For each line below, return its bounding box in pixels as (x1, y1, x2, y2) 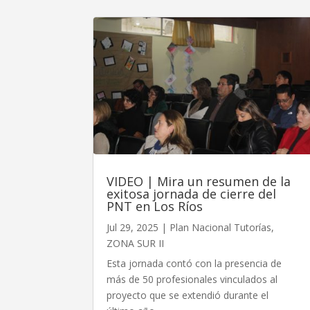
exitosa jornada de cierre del (107, 185, 277, 202)
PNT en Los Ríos (107, 197, 203, 215)
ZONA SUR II (107, 236, 165, 250)
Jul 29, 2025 (107, 220, 159, 234)
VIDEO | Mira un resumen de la (107, 172, 291, 190)
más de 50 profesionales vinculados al (107, 272, 278, 286)
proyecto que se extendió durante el (107, 288, 269, 302)
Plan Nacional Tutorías (170, 220, 272, 234)
